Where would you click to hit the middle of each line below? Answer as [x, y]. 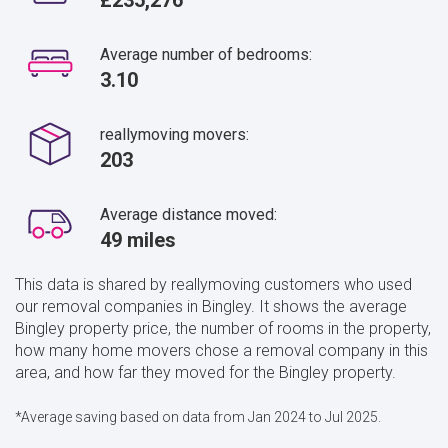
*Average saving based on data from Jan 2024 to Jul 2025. [198, 416]
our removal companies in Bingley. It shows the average [211, 306]
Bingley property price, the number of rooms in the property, [223, 328]
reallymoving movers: [174, 134]
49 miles [138, 239]
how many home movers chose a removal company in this [221, 350]
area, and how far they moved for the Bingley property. [205, 372]
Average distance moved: [188, 214]
